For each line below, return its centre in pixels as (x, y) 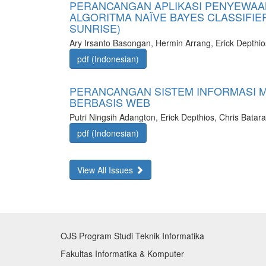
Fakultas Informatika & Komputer (122, 254)
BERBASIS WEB (110, 102)
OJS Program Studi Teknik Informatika (132, 236)
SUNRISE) (95, 28)
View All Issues (106, 170)
